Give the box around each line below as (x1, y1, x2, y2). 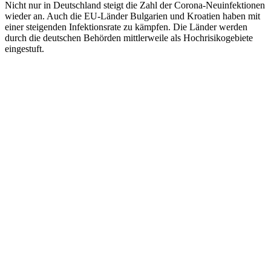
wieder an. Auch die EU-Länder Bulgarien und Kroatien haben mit (5, 11, 260, 22)
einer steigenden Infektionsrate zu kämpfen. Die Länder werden (5, 22, 247, 33)
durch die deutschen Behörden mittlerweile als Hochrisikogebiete (5, 33, 253, 44)
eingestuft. (5, 44, 47, 54)
